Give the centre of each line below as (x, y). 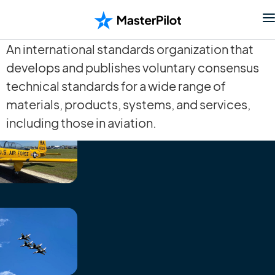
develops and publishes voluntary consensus (133, 67)
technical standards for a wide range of (116, 86)
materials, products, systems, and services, (128, 104)
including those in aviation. (81, 122)
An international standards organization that (130, 49)
